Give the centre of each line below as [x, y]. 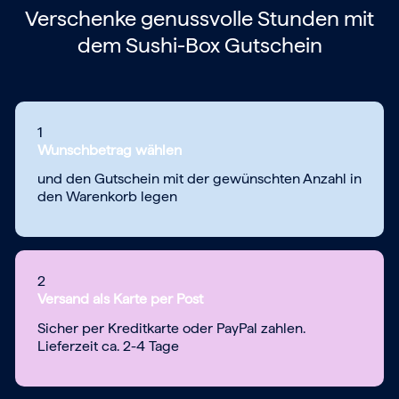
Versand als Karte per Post [120, 299]
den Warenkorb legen [107, 197]
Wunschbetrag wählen [110, 150]
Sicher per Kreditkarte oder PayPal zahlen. [171, 328]
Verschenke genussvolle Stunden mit [199, 18]
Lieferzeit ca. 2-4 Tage [108, 346]
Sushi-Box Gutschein [224, 45]
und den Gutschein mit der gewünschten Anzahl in [199, 179]
